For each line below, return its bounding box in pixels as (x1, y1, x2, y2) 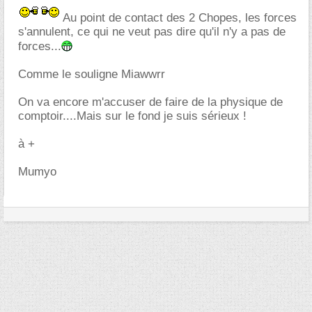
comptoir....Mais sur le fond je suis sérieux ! (18, 109, 247, 123)
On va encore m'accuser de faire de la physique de (18, 95, 283, 109)
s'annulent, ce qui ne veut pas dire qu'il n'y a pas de (18, 24, 286, 38)
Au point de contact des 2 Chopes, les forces (60, 10, 297, 24)
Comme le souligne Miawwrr (18, 67, 165, 81)
